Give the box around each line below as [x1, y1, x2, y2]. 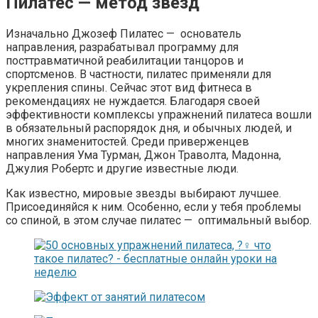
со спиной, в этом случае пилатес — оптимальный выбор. [6, 214, 312, 227]
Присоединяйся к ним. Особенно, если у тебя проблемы [6, 200, 302, 214]
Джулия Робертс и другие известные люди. [6, 162, 241, 175]
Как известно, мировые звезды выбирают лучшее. [6, 187, 281, 200]
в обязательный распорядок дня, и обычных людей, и [6, 121, 292, 135]
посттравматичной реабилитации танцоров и [6, 54, 243, 67]
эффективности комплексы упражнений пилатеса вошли [6, 108, 312, 121]
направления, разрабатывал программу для [6, 40, 238, 54]
